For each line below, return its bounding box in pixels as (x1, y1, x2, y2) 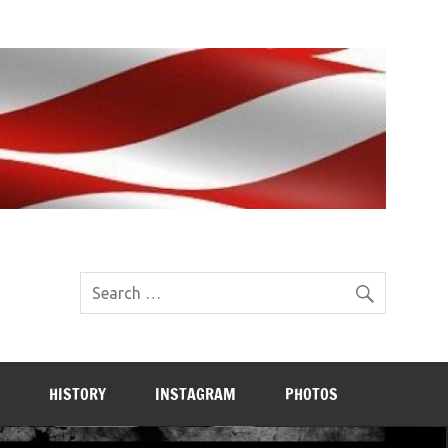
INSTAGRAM (154, 382, 236, 405)
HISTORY (48, 382, 106, 405)
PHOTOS (284, 382, 338, 405)
